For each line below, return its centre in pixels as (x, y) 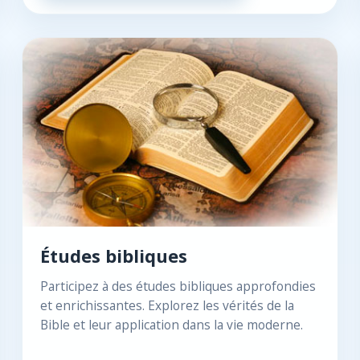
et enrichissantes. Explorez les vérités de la (167, 305)
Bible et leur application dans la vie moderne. (171, 325)
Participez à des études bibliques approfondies (178, 286)
